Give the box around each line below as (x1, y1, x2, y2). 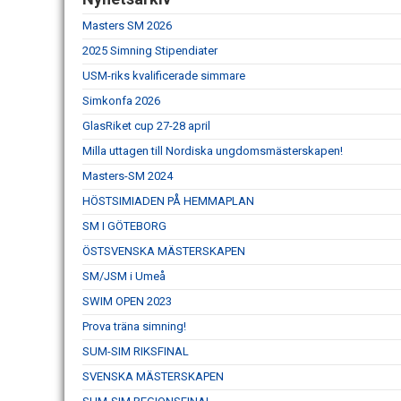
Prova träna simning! (82, 319, 186, 333)
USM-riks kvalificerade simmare (82, 68, 245, 82)
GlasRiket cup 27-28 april (82, 118, 210, 132)
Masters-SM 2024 (82, 168, 173, 183)
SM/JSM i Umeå (82, 269, 166, 283)
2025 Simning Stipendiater (82, 43, 218, 57)
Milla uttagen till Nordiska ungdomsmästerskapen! (82, 143, 343, 158)
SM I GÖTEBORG (82, 218, 166, 233)
